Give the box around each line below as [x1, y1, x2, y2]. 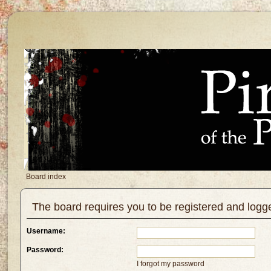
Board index [26, 172, 67, 181]
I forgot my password [136, 260, 204, 269]
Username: [27, 227, 66, 236]
